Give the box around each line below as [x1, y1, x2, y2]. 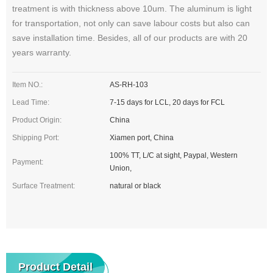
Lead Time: [12, 98, 49, 107]
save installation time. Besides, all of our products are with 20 [12, 33, 247, 43]
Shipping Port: [12, 133, 59, 143]
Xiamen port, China [110, 133, 174, 143]
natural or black [110, 182, 161, 191]
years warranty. [12, 48, 71, 58]
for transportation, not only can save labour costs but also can [12, 18, 250, 29]
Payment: [12, 157, 43, 166]
